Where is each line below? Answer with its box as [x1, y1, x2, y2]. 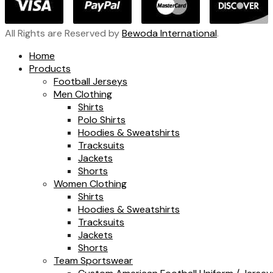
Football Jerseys [54, 75, 127, 88]
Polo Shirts [78, 113, 126, 127]
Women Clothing [54, 177, 127, 191]
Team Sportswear [54, 254, 133, 268]
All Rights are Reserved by [5, 27, 122, 40]
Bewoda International [122, 27, 217, 40]
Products [29, 62, 71, 76]
